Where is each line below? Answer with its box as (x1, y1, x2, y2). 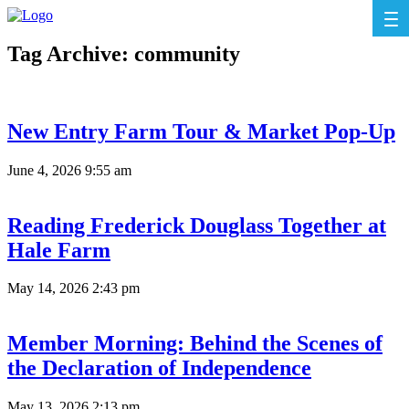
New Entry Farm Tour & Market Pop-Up (7, 119, 395, 143)
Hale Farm (7, 237, 110, 262)
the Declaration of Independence (7, 356, 311, 381)
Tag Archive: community (7, 41, 240, 66)
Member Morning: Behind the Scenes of (7, 331, 383, 356)
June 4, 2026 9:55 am (7, 162, 131, 178)
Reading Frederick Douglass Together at (7, 213, 386, 237)
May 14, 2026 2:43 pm (7, 280, 140, 297)
